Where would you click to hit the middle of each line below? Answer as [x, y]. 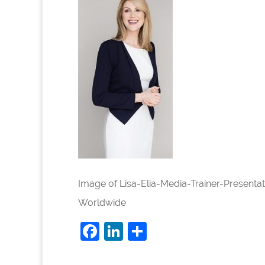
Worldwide [102, 202]
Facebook [142, 231]
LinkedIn [161, 231]
